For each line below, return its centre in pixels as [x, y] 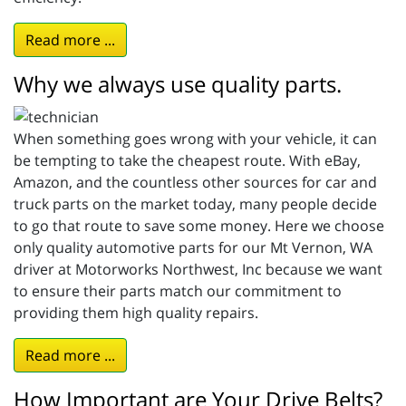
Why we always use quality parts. [178, 84]
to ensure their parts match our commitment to [178, 291]
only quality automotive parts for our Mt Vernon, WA [193, 248]
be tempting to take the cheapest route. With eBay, [187, 161]
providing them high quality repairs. [136, 313]
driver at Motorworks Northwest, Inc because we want [198, 270]
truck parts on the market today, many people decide [195, 204]
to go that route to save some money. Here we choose [199, 226]
